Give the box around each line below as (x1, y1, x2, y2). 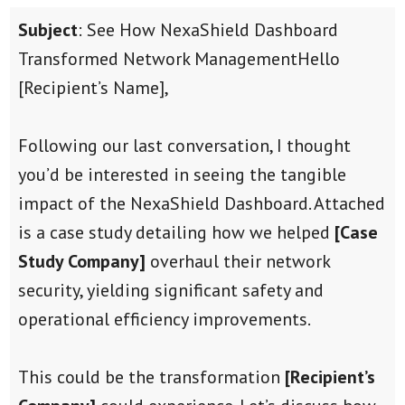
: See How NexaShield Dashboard (77, 17, 338, 42)
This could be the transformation (17, 364, 285, 389)
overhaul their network (149, 249, 330, 273)
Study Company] (17, 249, 150, 273)
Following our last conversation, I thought (17, 133, 351, 157)
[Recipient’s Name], (17, 75, 169, 99)
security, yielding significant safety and (17, 278, 324, 302)
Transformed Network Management (17, 46, 297, 71)
